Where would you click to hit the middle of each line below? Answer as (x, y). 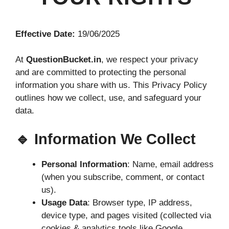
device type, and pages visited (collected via (126, 215)
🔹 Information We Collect (106, 139)
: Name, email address (170, 164)
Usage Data (64, 202)
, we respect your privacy (150, 60)
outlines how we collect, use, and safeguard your (108, 98)
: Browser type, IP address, (140, 202)
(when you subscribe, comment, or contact (123, 177)
